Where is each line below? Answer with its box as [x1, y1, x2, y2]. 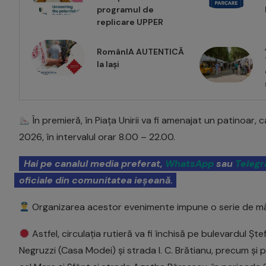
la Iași [97, 59, 119, 70]
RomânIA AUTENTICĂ [97, 46, 184, 58]
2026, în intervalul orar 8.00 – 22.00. [19, 131, 175, 144]
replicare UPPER [97, 17, 163, 28]
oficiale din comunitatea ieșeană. [19, 174, 173, 187]
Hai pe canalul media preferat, [24, 157, 165, 170]
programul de [97, 4, 154, 15]
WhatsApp [165, 157, 214, 170]
